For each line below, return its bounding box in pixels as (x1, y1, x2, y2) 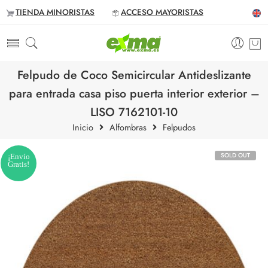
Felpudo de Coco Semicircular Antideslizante (17, 66, 251, 83)
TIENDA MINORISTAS (16, 7, 95, 18)
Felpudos (163, 121, 196, 133)
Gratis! (8, 160, 29, 169)
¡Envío (7, 152, 30, 161)
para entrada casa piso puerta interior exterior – (8, 85, 260, 102)
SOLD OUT (221, 151, 250, 160)
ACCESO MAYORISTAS (121, 7, 203, 18)
